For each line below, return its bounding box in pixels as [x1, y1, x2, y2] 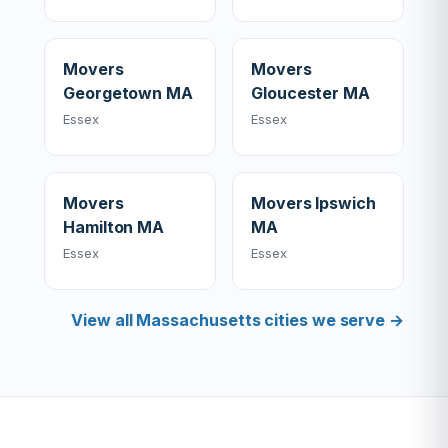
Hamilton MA [63, 217, 165, 237]
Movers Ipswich [251, 193, 376, 213]
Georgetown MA [63, 83, 193, 103]
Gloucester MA [251, 83, 370, 103]
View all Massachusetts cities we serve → [71, 310, 404, 330]
